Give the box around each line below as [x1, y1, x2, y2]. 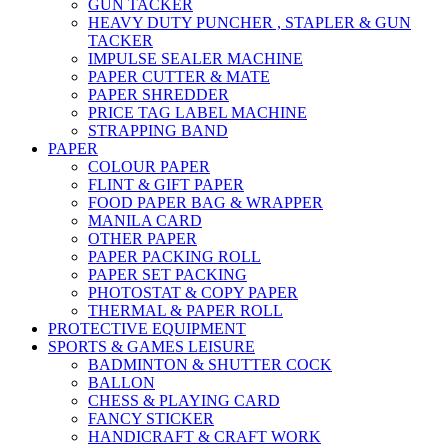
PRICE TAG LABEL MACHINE [88, 104, 307, 122]
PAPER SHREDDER [88, 86, 229, 104]
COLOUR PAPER [88, 158, 210, 176]
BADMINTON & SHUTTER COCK [88, 356, 332, 374]
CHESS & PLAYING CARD [88, 392, 280, 410]
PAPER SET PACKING [88, 266, 247, 284]
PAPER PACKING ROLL [88, 248, 261, 266]
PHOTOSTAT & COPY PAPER [88, 284, 298, 302]
